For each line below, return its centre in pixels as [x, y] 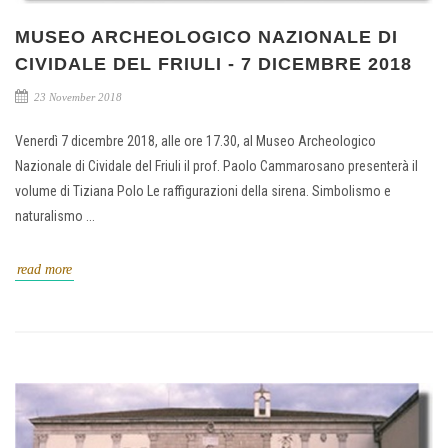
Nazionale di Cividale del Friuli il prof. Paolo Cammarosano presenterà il [216, 166]
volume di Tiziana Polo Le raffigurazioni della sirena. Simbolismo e [203, 191]
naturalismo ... [55, 216]
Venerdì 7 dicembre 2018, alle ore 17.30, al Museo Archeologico [195, 141]
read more [44, 270]
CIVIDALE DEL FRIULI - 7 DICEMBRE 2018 [213, 64]
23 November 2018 [76, 97]
